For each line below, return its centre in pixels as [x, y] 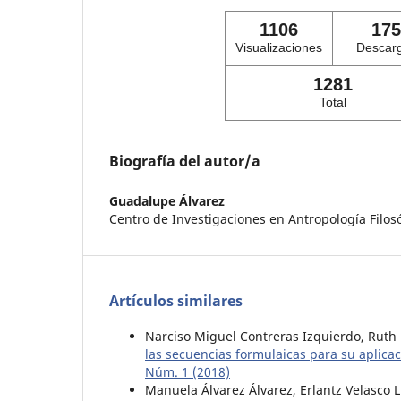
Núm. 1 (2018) [188, 371]
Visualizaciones [279, 47]
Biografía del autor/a [185, 161]
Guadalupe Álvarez [167, 200]
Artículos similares [176, 300]
